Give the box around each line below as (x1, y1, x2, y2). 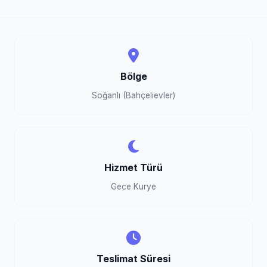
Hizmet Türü (104, 162, 163, 173)
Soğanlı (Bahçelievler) (92, 91, 175, 100)
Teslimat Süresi (97, 253, 170, 265)
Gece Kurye (111, 182, 156, 191)
